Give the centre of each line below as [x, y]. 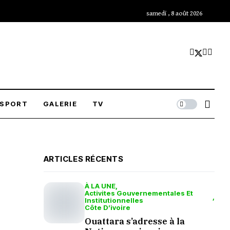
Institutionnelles [114, 200]
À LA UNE [100, 186]
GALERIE [60, 104]
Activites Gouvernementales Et [139, 193]
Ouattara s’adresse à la [135, 221]
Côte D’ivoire [107, 207]
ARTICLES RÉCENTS [83, 159]
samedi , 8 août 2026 [174, 14]
